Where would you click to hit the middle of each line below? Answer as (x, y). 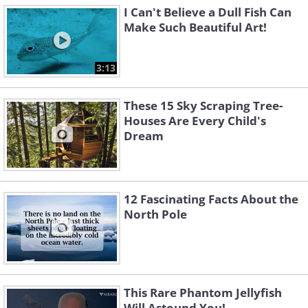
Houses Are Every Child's (195, 121)
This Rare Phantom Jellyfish (203, 293)
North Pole (155, 214)
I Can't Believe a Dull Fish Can (208, 12)
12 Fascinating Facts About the (211, 199)
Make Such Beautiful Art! (195, 27)
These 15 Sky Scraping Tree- (203, 106)
